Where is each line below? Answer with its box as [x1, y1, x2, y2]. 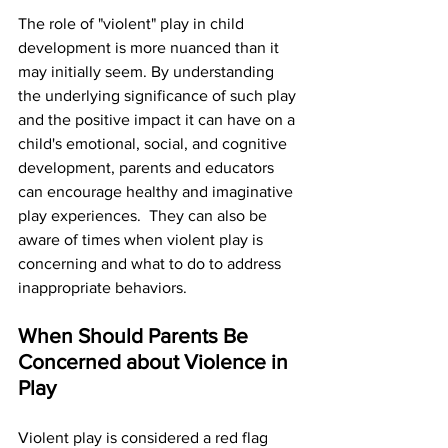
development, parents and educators [18, 159, 278, 177]
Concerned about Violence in [18, 350, 293, 374]
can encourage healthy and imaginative [18, 183, 297, 201]
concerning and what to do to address [18, 255, 285, 273]
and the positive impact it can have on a [18, 111, 299, 129]
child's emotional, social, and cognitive [18, 135, 291, 153]
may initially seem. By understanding [18, 63, 278, 81]
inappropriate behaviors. [18, 279, 187, 297]
